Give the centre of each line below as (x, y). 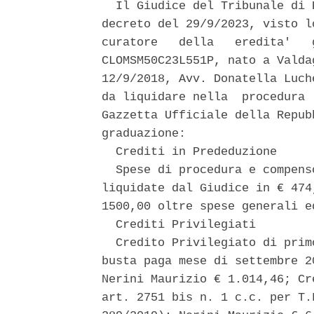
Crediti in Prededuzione (193, 152)
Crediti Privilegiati (182, 225)
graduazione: (147, 134)
